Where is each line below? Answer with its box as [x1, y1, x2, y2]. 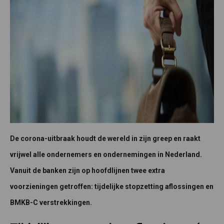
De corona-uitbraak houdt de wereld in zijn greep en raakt [10, 134, 200, 142]
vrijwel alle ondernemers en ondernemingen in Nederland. [10, 150, 202, 158]
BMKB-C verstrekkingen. [10, 198, 92, 206]
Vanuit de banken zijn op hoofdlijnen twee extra [10, 166, 165, 174]
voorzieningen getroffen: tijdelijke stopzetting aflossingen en [10, 182, 213, 190]
